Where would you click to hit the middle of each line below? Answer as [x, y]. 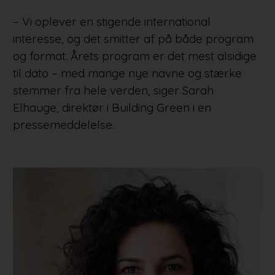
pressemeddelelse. [63, 124]
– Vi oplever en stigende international [111, 21]
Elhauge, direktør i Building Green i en [112, 107]
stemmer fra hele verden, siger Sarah [113, 90]
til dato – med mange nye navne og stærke [127, 73]
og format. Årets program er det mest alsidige [134, 56]
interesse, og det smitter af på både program [133, 38]
